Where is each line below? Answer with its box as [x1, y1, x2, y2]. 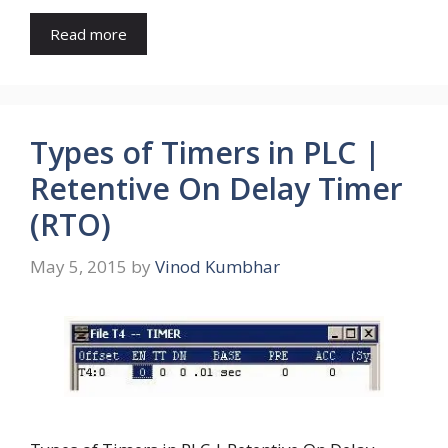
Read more [50, 24, 127, 44]
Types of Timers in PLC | [30, 132, 381, 173]
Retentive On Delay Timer [30, 168, 403, 209]
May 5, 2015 [30, 254, 127, 278]
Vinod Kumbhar [155, 254, 280, 278]
